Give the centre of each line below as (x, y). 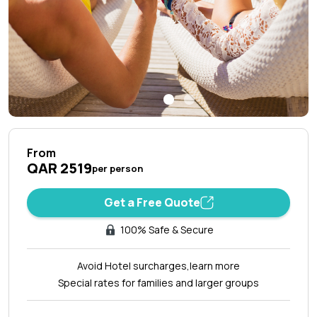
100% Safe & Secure (167, 229)
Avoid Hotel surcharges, (133, 265)
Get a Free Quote (152, 202)
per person (117, 168)
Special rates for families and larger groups (158, 282)
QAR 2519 (59, 168)
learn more (215, 265)
